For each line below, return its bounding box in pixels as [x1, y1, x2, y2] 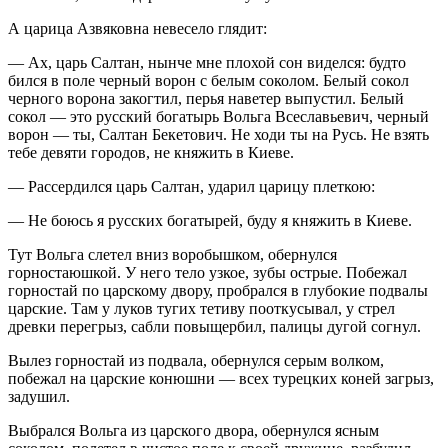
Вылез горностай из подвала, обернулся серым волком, [8, 352, 384, 370]
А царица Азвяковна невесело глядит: [8, 20, 267, 38]
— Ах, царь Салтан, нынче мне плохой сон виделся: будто [8, 54, 406, 72]
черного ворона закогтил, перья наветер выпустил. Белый [8, 90, 404, 108]
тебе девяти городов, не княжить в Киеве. [8, 144, 294, 162]
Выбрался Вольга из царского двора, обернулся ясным [8, 422, 379, 440]
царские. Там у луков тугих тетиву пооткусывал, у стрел [8, 300, 395, 318]
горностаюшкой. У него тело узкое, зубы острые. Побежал [8, 264, 407, 282]
